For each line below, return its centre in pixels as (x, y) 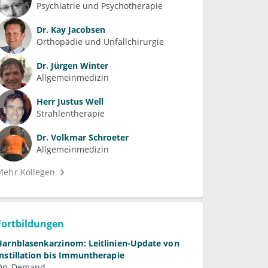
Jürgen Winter (79, 66)
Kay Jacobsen (77, 30)
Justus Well (80, 102)
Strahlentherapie (71, 114)
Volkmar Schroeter (89, 138)
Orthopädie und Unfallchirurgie (100, 42)
